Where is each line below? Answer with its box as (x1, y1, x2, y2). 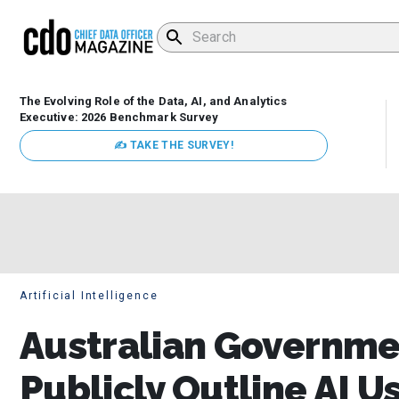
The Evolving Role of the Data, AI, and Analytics (19, 94, 288, 109)
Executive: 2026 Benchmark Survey (19, 110, 219, 125)
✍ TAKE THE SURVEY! (113, 139, 234, 152)
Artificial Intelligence (20, 289, 159, 303)
